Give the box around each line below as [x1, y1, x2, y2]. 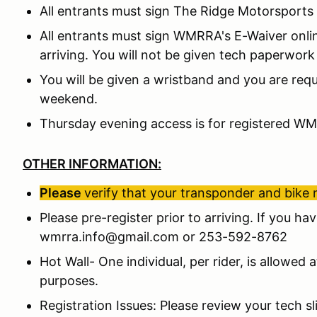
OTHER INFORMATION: [23, 156, 161, 171]
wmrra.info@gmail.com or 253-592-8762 [40, 229, 287, 244]
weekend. [40, 91, 98, 106]
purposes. [40, 273, 102, 288]
